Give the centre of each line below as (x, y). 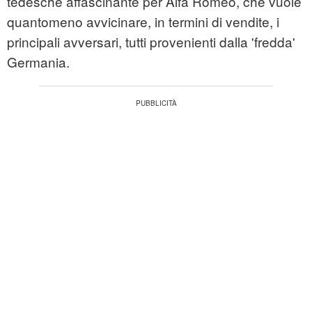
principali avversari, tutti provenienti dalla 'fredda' (151, 42)
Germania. (38, 62)
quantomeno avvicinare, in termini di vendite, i (143, 22)
